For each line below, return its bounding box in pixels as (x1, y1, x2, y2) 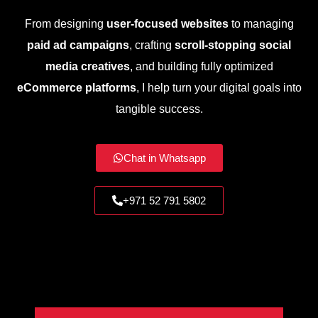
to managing (228, 18, 294, 31)
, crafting (129, 39, 175, 52)
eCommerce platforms (16, 82, 136, 94)
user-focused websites (106, 18, 229, 31)
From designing (24, 18, 106, 31)
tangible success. (115, 103, 203, 116)
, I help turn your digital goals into (136, 82, 302, 94)
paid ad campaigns (27, 39, 129, 52)
